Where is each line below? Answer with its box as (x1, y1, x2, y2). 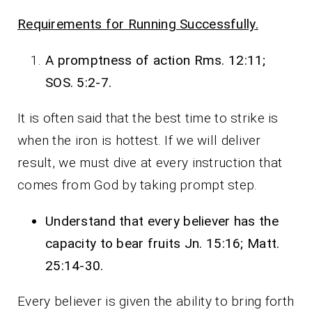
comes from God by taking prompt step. (17, 176, 258, 193)
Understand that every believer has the (45, 212, 279, 229)
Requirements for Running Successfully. (17, 15, 258, 32)
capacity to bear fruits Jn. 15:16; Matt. (45, 235, 280, 251)
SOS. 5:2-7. (45, 74, 112, 91)
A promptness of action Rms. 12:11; (45, 52, 266, 68)
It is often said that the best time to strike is (17, 109, 279, 126)
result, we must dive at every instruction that (17, 154, 283, 171)
